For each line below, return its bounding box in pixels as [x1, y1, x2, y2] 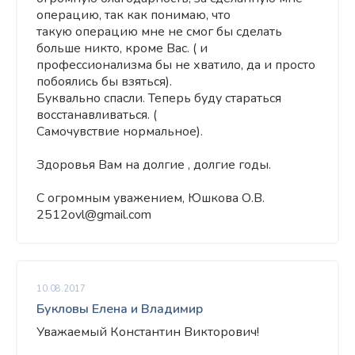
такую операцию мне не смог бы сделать [36, 23, 282, 40]
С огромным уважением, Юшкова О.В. [36, 189, 265, 207]
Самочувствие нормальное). [36, 123, 203, 140]
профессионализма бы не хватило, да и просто [36, 56, 315, 74]
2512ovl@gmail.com [36, 206, 151, 223]
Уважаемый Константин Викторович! [36, 323, 259, 341]
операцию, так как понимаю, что [36, 6, 231, 24]
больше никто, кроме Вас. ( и [36, 40, 208, 57]
